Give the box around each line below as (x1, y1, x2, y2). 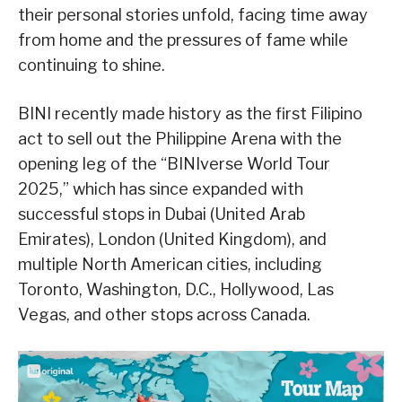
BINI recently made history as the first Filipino (18, 104, 363, 124)
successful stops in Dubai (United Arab (18, 205, 305, 224)
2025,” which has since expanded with (18, 179, 303, 199)
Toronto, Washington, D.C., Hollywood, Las (18, 280, 334, 300)
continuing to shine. (18, 56, 165, 75)
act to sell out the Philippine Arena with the (18, 129, 342, 149)
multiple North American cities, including (18, 255, 322, 275)
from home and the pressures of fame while (18, 31, 348, 50)
